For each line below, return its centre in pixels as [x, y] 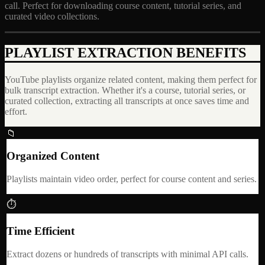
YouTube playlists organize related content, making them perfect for [131, 79]
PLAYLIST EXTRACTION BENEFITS [125, 52]
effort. [16, 111]
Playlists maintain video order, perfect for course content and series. [132, 179]
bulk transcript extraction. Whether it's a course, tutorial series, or [125, 90]
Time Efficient [41, 231]
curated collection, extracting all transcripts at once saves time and [127, 101]
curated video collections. [52, 16]
